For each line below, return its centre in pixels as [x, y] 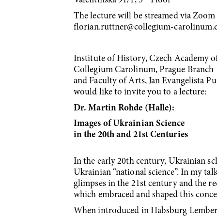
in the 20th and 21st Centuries [131, 135]
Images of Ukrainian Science [129, 124]
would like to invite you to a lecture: [140, 93]
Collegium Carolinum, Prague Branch [144, 70]
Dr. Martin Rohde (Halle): [124, 108]
